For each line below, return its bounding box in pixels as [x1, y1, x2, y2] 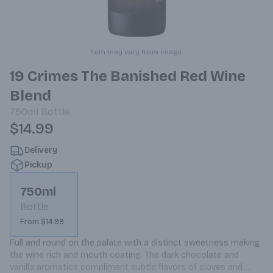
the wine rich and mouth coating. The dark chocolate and [10, 250, 239, 260]
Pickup [24, 160, 52, 170]
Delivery [24, 145, 57, 155]
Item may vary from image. [90, 48, 183, 56]
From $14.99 [20, 218, 64, 226]
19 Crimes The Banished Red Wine [10, 68, 246, 85]
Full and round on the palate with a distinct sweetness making [10, 238, 260, 248]
